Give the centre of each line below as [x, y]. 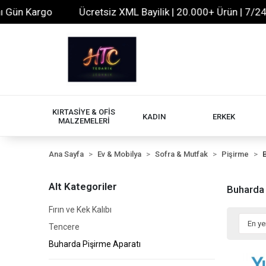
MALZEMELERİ [84, 121]
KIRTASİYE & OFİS [84, 112]
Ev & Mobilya [119, 154]
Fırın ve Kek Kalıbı [80, 210]
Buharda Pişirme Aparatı [95, 244]
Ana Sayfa [66, 154]
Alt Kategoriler [83, 186]
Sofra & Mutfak [181, 154]
